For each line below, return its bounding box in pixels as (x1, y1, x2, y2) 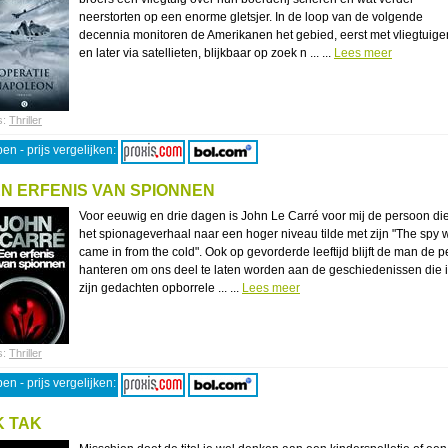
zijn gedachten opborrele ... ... (79, 281, 242, 295)
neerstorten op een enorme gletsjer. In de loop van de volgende (79, 10, 423, 24)
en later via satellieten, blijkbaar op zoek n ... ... (79, 46, 334, 60)
